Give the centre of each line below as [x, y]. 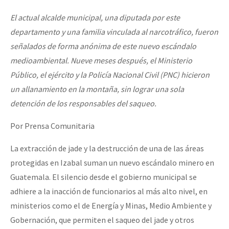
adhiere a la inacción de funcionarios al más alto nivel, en [109, 191]
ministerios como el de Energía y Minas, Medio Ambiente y [111, 205]
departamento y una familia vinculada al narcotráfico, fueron [114, 31]
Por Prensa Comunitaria [52, 125]
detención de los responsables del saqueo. [83, 103]
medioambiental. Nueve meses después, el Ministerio [101, 60]
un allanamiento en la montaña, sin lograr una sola [97, 89]
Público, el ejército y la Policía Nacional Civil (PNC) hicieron [110, 74]
